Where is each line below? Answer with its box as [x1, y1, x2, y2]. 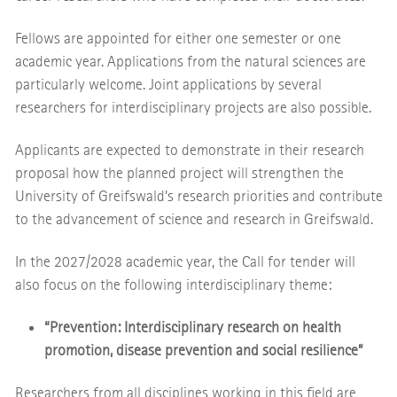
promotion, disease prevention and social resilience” [43, 340, 363, 360]
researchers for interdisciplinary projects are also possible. [14, 97, 371, 117]
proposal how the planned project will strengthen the [14, 163, 344, 183]
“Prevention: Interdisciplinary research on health [43, 317, 341, 337]
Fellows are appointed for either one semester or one [14, 28, 341, 48]
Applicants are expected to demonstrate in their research [14, 140, 364, 160]
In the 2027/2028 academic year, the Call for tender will [14, 252, 355, 271]
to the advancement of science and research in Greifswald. [14, 209, 373, 229]
